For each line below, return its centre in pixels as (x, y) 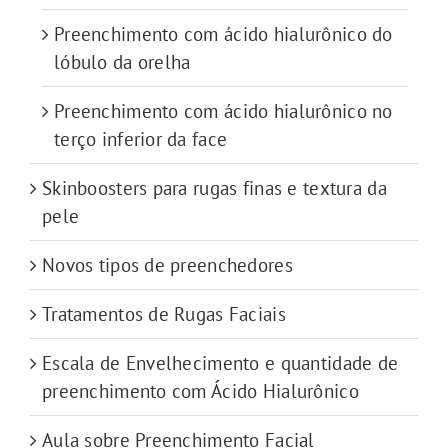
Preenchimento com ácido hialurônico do (223, 34)
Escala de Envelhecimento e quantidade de (220, 363)
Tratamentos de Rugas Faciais (164, 314)
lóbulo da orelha (122, 62)
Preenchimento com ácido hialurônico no (223, 111)
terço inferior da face (141, 139)
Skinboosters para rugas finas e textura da (214, 188)
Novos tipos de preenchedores (167, 265)
